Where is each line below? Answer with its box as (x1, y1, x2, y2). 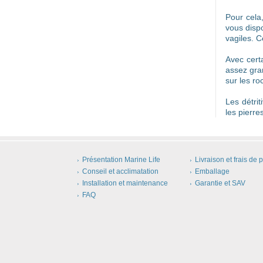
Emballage (195, 167, 230, 176)
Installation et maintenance (82, 179, 168, 187)
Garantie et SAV (195, 179, 245, 187)
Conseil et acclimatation (82, 167, 159, 176)
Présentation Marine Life (82, 156, 160, 164)
